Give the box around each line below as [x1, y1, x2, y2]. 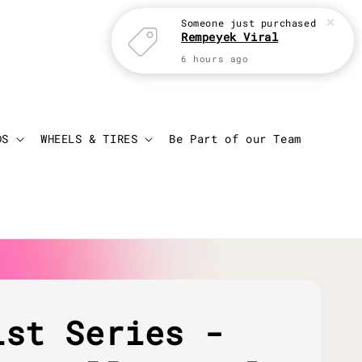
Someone [181, 16, 225, 29]
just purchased [224, 16, 317, 29]
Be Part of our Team [169, 131, 301, 147]
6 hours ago [181, 53, 249, 65]
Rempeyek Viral [181, 29, 279, 44]
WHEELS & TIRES [40, 131, 138, 147]
